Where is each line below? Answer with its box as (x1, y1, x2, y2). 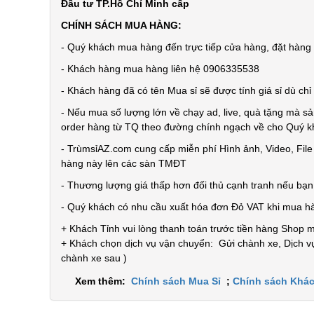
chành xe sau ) (61, 252, 127, 264)
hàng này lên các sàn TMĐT (61, 158, 186, 169)
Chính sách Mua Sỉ (131, 275, 224, 287)
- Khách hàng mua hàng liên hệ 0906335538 (61, 63, 259, 74)
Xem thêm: (75, 275, 131, 287)
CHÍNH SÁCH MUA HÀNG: (61, 20, 184, 31)
